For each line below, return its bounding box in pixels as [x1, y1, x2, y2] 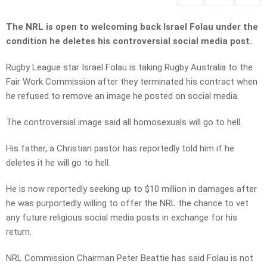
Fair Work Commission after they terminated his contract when [6, 76, 257, 88]
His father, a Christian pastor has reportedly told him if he [6, 143, 234, 154]
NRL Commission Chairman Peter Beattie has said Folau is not [6, 253, 253, 264]
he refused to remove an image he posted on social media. [6, 91, 239, 102]
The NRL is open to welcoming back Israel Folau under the [6, 21, 258, 33]
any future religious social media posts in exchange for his [6, 212, 237, 223]
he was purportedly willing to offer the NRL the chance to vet [6, 198, 249, 209]
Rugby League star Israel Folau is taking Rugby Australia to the [6, 62, 253, 73]
